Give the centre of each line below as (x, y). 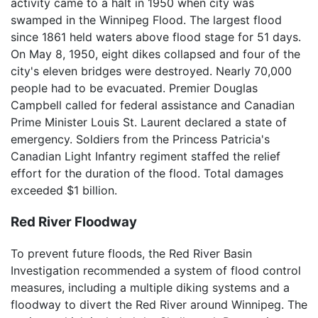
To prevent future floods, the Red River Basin (131, 254)
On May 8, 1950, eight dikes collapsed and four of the (155, 54)
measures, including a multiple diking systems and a (150, 288)
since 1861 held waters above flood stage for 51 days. (156, 37)
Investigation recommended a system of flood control (156, 271)
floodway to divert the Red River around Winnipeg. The (159, 305)
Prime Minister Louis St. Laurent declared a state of (149, 122)
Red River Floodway (74, 221)
